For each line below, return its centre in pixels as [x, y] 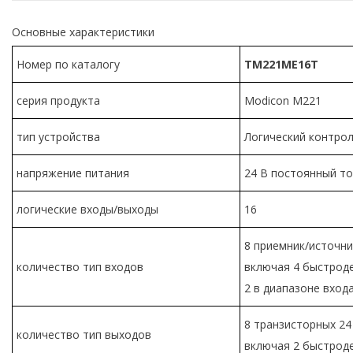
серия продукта [58, 100]
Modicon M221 [283, 100]
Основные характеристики [83, 32]
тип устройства [58, 136]
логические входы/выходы [87, 209]
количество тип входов [80, 266]
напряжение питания [73, 173]
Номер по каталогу [68, 64]
